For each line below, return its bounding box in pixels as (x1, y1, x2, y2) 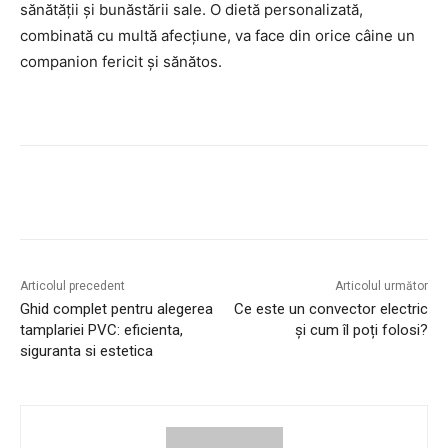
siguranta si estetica (20, 342, 153, 361)
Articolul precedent (20, 279, 125, 294)
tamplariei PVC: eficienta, (20, 321, 183, 340)
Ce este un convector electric (233, 300, 428, 319)
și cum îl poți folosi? (294, 321, 428, 340)
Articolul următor (334, 279, 428, 294)
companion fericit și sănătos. (20, 52, 222, 72)
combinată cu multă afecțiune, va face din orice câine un (20, 26, 415, 46)
